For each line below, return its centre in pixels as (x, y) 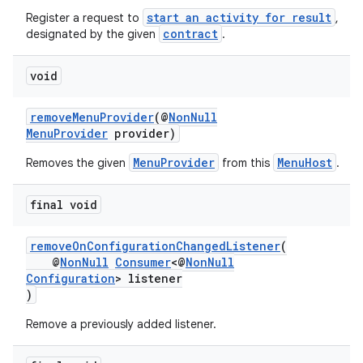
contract (190, 34)
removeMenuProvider (92, 117)
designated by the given (92, 34)
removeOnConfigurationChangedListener (155, 246)
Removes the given (77, 163)
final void (64, 205)
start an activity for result (239, 17)
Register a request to (84, 18)
